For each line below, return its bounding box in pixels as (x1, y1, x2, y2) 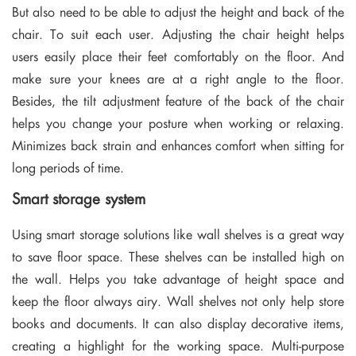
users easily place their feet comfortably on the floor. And (12, 46, 344, 65)
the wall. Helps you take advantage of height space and (12, 269, 344, 288)
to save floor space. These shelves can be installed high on (12, 247, 344, 266)
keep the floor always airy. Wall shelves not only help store (12, 292, 344, 311)
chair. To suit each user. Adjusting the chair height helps (12, 24, 344, 43)
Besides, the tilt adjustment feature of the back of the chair (12, 91, 344, 110)
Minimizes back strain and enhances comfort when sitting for (12, 135, 344, 154)
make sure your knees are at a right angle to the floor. (12, 68, 344, 87)
